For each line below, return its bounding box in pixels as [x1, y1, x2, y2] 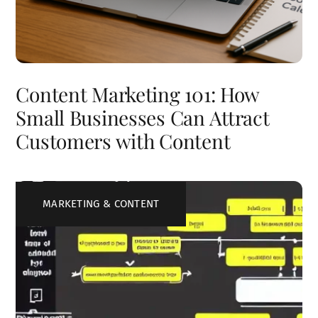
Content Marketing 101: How [16, 80, 260, 107]
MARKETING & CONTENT [42, 197, 160, 211]
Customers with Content [16, 127, 231, 154]
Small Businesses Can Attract [16, 104, 270, 131]
